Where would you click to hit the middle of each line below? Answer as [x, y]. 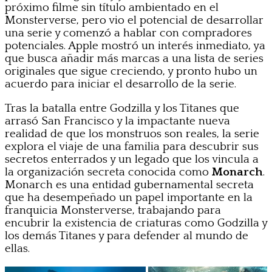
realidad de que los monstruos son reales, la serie [132, 134]
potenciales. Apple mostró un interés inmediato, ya [135, 46]
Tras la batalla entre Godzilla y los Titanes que [122, 108]
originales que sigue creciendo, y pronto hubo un [131, 71]
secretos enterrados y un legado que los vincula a [132, 159]
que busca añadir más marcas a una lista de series [134, 58]
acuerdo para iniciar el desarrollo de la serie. [121, 84]
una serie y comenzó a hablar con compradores [128, 33]
